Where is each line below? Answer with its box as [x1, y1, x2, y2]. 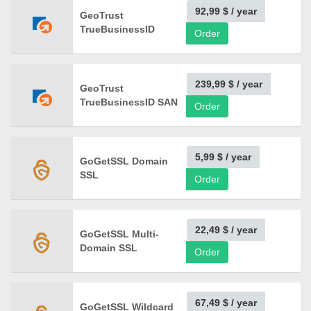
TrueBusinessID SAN [80, 96, 178, 108]
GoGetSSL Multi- [80, 228, 159, 239]
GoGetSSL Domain [80, 155, 168, 167]
